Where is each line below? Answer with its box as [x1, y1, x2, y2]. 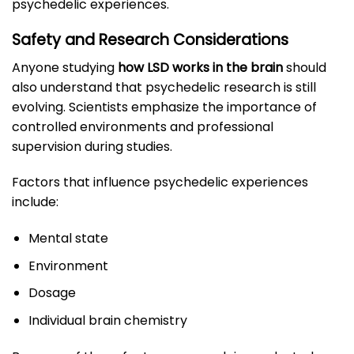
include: [12, 193, 58, 212]
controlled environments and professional [12, 117, 273, 136]
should [283, 58, 326, 77]
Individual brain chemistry [28, 311, 187, 330]
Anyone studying [12, 58, 118, 77]
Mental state [28, 229, 108, 248]
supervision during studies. [12, 137, 172, 156]
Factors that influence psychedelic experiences [12, 173, 308, 192]
